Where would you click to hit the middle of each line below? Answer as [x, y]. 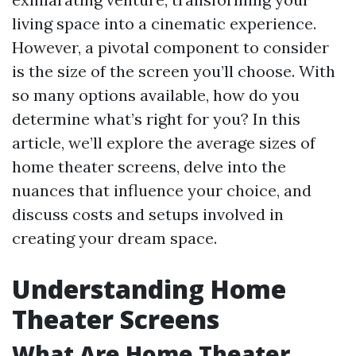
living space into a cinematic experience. [164, 23]
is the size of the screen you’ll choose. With [174, 71]
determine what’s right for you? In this [156, 119]
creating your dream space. [114, 238]
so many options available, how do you [156, 95]
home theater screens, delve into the [149, 166]
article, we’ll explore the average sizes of [164, 143]
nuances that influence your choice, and [162, 190]
